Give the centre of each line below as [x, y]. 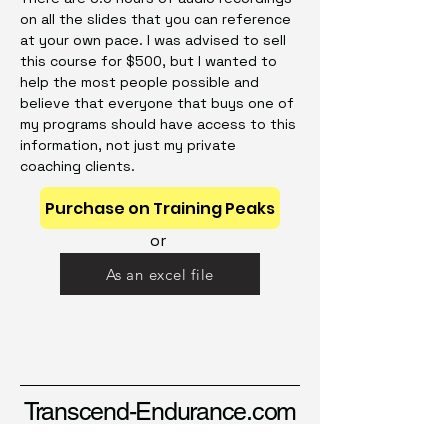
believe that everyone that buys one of [157, 103]
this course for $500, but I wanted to [148, 61]
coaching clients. [77, 166]
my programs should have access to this [158, 124]
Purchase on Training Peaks [160, 208]
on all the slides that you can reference [155, 19]
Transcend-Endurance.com [160, 412]
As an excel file [160, 274]
